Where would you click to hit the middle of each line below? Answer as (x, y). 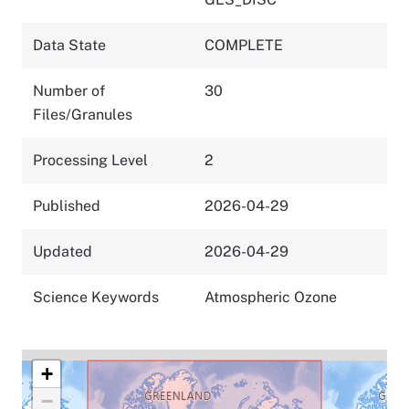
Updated (63, 251)
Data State (69, 45)
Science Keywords (96, 297)
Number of (69, 90)
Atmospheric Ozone (271, 297)
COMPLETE (244, 45)
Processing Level (90, 160)
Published (67, 205)
